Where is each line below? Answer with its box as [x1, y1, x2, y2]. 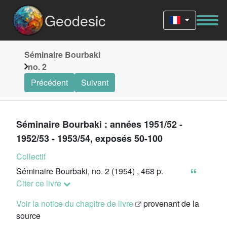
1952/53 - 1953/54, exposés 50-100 [16, 132, 163, 145]
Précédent [31, 77, 68, 88]
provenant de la [141, 198, 199, 209]
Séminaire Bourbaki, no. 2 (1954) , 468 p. [16, 165, 165, 177]
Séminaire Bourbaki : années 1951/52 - [16, 118, 182, 131]
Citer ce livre [16, 177, 63, 189]
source [16, 210, 41, 221]
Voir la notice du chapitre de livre [16, 198, 133, 209]
